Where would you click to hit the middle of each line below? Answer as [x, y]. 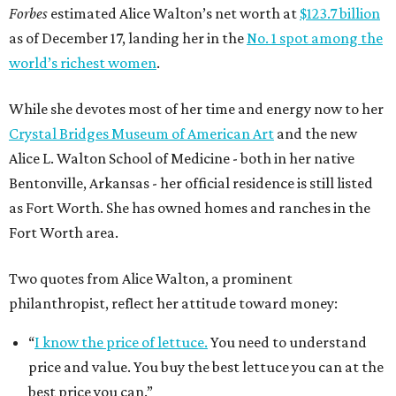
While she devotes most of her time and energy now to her [196, 109]
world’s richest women [83, 63]
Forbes [28, 14]
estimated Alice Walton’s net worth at [174, 14]
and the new [316, 134]
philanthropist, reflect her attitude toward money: [173, 304]
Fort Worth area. [64, 233]
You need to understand [287, 343]
